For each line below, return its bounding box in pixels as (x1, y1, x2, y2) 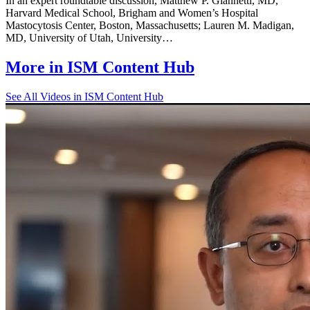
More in (6, 57, 67, 76)
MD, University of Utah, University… (6, 31, 173, 44)
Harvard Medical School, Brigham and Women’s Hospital (6, 6, 258, 19)
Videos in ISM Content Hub (37, 90, 163, 102)
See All (6, 90, 37, 102)
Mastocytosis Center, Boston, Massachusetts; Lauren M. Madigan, (6, 19, 294, 31)
